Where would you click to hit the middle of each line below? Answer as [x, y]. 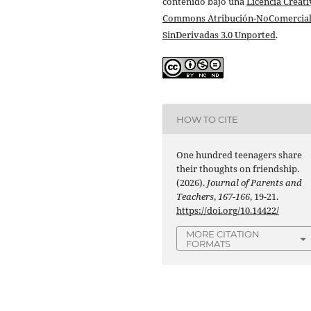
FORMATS [209, 244]
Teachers [195, 197]
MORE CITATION [223, 234]
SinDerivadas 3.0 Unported [219, 35]
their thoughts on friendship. [238, 169]
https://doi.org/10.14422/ [228, 211]
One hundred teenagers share [239, 155]
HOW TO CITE [208, 119]
